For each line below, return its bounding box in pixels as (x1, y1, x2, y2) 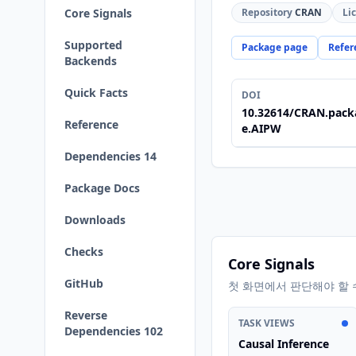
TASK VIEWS (238, 316, 295, 330)
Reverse (64, 308, 107, 323)
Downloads (64, 212, 126, 227)
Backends (64, 53, 117, 68)
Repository (242, 6, 292, 19)
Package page (242, 41, 308, 54)
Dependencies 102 (64, 323, 163, 339)
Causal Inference (238, 336, 329, 351)
